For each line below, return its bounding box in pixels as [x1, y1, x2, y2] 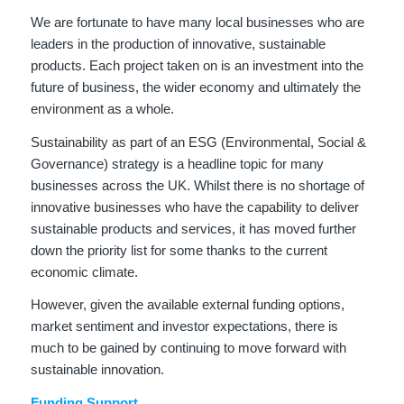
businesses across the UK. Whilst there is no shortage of [30, 177, 364, 193]
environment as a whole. [30, 100, 174, 116]
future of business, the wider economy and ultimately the [30, 78, 361, 95]
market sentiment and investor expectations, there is [30, 318, 338, 335]
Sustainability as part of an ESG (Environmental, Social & [30, 133, 366, 150]
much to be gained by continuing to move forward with [30, 340, 346, 356]
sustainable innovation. [30, 362, 164, 378]
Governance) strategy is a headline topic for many [30, 155, 324, 171]
